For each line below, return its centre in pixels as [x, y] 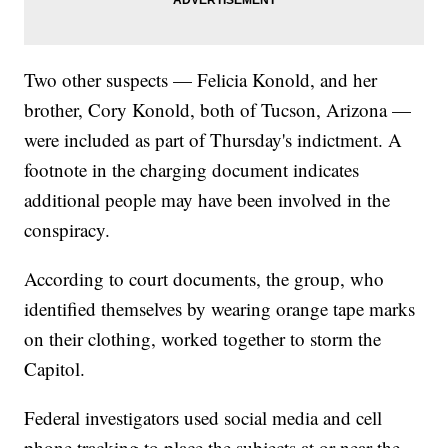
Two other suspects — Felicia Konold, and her [201, 80]
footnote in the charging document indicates [192, 170]
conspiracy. [67, 230]
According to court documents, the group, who [204, 279]
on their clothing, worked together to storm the [203, 339]
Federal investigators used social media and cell [203, 418]
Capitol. [55, 369]
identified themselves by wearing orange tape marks [220, 309]
